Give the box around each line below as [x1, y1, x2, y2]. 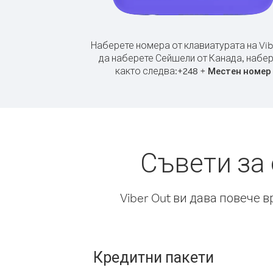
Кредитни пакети [93, 247, 214, 266]
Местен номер [208, 65, 271, 77]
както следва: [115, 65, 177, 77]
